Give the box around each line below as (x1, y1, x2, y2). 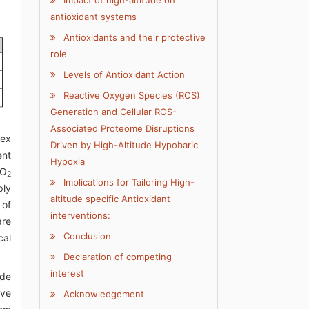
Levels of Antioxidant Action (61, 69, 186, 81)
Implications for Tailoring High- (61, 177, 195, 188)
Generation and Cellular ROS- (50, 106, 177, 118)
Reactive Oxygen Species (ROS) (61, 90, 201, 101)
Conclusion (61, 230, 112, 242)
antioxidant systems (50, 11, 137, 23)
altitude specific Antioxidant (50, 193, 171, 205)
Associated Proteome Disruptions (50, 123, 195, 134)
